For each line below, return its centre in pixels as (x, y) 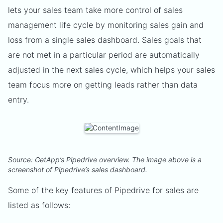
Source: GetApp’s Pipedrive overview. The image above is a (105, 160)
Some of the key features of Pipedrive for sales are (103, 190)
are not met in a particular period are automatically (104, 55)
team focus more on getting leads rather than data (103, 85)
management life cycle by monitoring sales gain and (106, 25)
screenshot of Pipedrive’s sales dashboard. (78, 169)
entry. (18, 100)
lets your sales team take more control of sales (95, 10)
